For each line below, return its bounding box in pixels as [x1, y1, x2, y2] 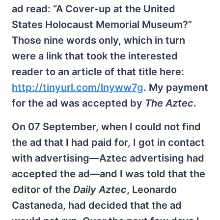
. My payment [143, 82, 208, 93]
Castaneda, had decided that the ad [12, 199, 182, 211]
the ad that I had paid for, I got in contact [12, 137, 205, 148]
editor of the [12, 184, 73, 195]
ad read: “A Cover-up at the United [12, 3, 175, 15]
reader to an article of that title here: [12, 66, 184, 78]
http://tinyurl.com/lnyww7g [12, 82, 143, 93]
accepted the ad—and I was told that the [12, 168, 205, 180]
